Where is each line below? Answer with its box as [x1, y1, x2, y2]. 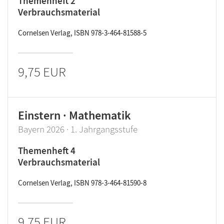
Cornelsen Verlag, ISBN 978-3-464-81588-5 [18, 28, 146, 37]
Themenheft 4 [18, 144, 75, 156]
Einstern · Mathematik [18, 107, 131, 123]
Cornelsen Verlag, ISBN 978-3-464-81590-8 [18, 178, 146, 187]
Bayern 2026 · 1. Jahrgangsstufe [18, 123, 137, 135]
